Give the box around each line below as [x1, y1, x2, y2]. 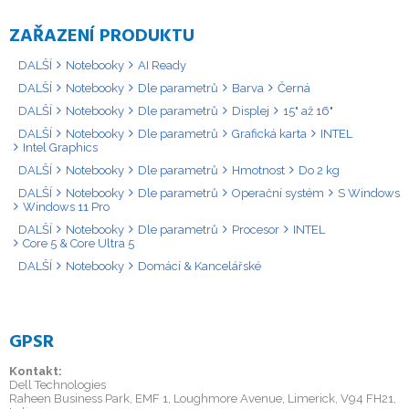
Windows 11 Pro [23, 200, 110, 214]
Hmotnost [232, 163, 285, 177]
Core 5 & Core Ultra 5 [23, 236, 134, 250]
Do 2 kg [299, 163, 340, 177]
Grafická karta [232, 127, 307, 141]
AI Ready [138, 58, 186, 72]
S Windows [338, 186, 400, 200]
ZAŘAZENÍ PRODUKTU [9, 22, 194, 51]
